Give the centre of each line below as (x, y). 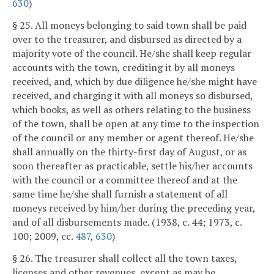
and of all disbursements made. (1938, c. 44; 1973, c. (127, 222)
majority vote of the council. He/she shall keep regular (132, 54)
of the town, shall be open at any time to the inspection (136, 124)
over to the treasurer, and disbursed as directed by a (127, 39)
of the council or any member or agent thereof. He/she (133, 138)
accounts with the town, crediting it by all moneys (124, 68)
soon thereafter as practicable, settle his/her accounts (132, 166)
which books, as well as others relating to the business (131, 110)
